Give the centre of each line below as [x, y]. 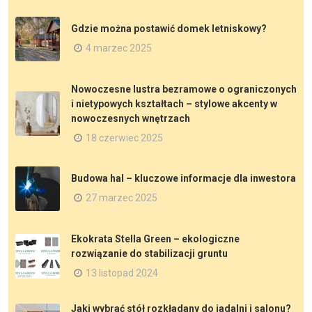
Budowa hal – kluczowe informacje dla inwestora [184, 179]
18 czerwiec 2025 [124, 138]
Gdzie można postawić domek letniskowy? [169, 29]
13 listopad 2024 [122, 273]
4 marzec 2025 [119, 48]
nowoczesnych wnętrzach [131, 118]
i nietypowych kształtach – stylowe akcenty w [174, 103]
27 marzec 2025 [122, 198]
